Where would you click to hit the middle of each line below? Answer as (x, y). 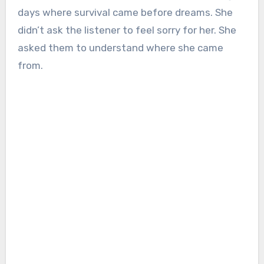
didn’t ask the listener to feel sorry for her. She (127, 30)
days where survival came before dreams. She (125, 13)
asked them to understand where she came (120, 48)
